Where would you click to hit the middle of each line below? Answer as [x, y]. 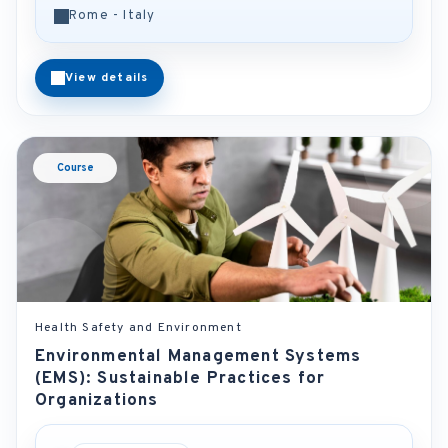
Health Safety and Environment [138, 328]
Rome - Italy [112, 16]
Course [75, 168]
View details [107, 78]
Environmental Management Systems [198, 357]
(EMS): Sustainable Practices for [180, 379]
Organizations [97, 401]
